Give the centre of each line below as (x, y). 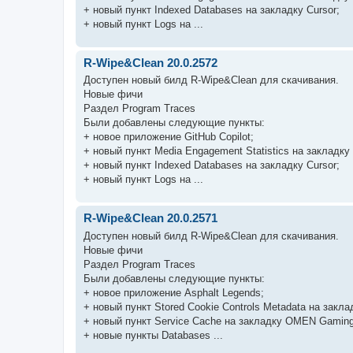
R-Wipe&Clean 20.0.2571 (150, 218)
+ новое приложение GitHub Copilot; (169, 137)
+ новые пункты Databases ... (153, 335)
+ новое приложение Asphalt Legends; (174, 292)
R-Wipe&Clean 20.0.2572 (150, 62)
